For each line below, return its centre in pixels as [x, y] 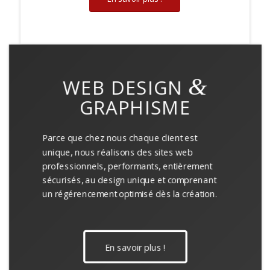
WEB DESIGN [125, 88]
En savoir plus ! [135, 247]
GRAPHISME [135, 108]
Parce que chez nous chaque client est [119, 138]
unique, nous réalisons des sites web [117, 152]
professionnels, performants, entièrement [127, 166]
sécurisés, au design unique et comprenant [129, 180]
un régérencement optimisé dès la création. [129, 194]
